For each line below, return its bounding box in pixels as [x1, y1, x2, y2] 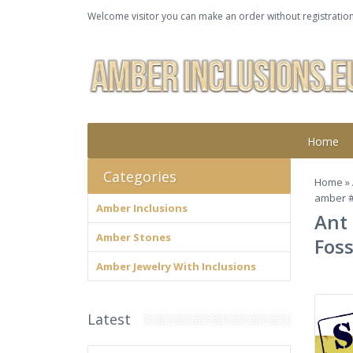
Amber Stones [96, 230, 171, 245]
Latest [87, 310, 131, 329]
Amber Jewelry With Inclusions [96, 259, 256, 274]
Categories [103, 167, 176, 187]
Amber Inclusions [96, 201, 188, 216]
